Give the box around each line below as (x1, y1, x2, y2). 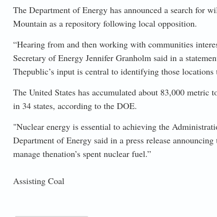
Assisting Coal (13, 174, 64, 186)
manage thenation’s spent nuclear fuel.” (13, 147, 151, 159)
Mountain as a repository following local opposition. (13, 17, 197, 29)
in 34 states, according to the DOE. (13, 99, 137, 111)
